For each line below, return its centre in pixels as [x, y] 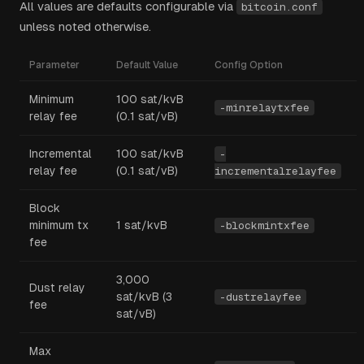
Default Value [147, 65]
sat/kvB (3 [144, 297]
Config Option [249, 65]
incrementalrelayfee [275, 171]
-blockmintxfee [264, 225]
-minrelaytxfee [264, 108]
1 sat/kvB [142, 225]
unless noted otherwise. [85, 26]
